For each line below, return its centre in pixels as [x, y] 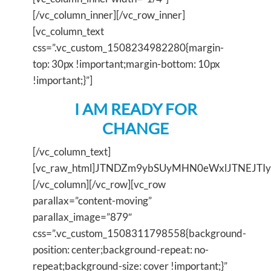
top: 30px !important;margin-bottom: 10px [126, 64]
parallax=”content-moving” [92, 200]
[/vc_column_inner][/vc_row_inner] [109, 15]
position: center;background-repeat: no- [121, 249]
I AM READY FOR [135, 109]
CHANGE [135, 128]
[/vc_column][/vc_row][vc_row [99, 184]
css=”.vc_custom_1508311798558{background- [139, 233]
